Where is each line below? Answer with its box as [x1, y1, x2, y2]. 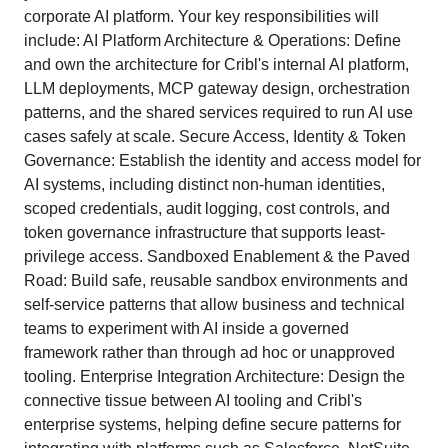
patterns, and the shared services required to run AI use [24, 104, 413, 121]
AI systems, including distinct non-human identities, [24, 176, 385, 193]
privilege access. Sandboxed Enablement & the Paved [24, 248, 410, 265]
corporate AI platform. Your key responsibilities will [24, 8, 379, 25]
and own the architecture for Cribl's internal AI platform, [24, 56, 409, 73]
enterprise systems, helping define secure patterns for [24, 416, 401, 433]
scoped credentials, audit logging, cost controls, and [24, 200, 390, 217]
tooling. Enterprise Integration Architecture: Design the [24, 368, 405, 385]
